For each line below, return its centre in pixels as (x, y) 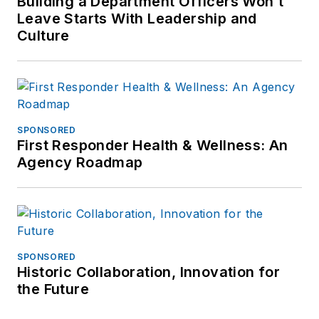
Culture (43, 36)
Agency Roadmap (80, 162)
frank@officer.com (193, 16)
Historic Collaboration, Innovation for (149, 272)
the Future (53, 289)
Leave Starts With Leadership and (137, 19)
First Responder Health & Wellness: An (153, 145)
